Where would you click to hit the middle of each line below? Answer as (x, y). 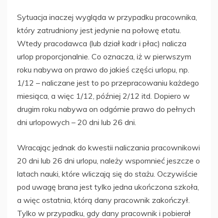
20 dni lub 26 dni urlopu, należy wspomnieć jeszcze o (109, 160)
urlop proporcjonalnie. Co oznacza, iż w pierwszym (104, 56)
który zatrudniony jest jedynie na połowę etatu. (99, 30)
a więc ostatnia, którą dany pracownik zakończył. (103, 200)
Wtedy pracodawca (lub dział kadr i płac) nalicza (102, 43)
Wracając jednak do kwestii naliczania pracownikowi (109, 147)
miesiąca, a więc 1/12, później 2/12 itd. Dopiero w (103, 96)
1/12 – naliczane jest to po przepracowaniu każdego (108, 82)
